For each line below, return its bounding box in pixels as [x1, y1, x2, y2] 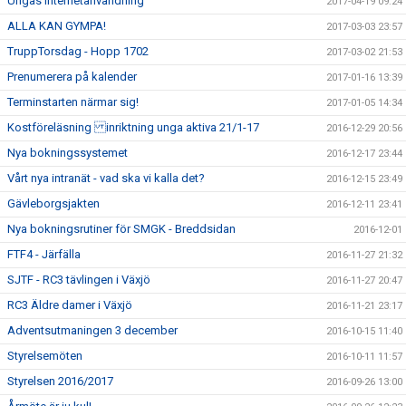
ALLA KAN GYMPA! [7, 19, 106, 34]
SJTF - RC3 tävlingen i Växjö [7, 273, 150, 287]
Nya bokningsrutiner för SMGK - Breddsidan [7, 222, 236, 237]
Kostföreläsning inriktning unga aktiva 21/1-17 [7, 121, 259, 135]
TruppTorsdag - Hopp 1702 [7, 44, 149, 59]
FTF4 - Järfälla [7, 247, 81, 262]
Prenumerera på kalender [7, 70, 137, 84]
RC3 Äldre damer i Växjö [7, 298, 132, 313]
